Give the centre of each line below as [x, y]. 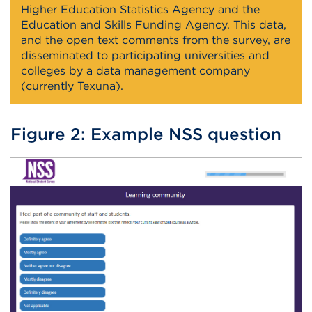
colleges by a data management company [135, 71]
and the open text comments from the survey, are [156, 40]
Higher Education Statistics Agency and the [140, 10]
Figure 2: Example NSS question [146, 134]
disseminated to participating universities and [145, 56]
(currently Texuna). [72, 86]
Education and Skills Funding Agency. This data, [154, 25]
